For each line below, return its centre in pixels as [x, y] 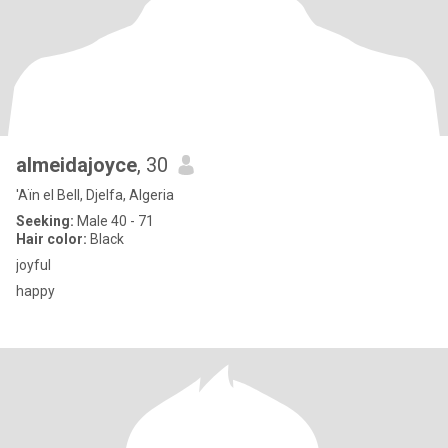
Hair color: [51, 239]
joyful [33, 265]
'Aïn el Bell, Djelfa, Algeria [95, 195]
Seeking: [45, 221]
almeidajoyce [76, 165]
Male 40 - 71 [114, 221]
